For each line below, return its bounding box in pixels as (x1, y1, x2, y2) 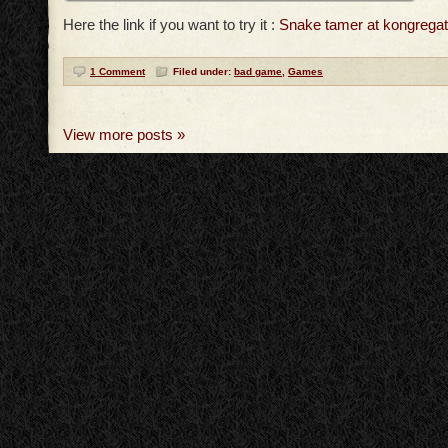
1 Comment (90, 66, 145, 78)
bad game (234, 66, 282, 78)
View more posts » (63, 126, 185, 144)
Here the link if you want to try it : (63, 16, 279, 34)
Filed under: (173, 66, 234, 78)
